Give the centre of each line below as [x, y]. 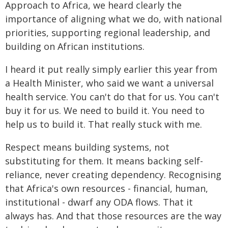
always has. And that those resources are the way [113, 216]
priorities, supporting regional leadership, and [108, 33]
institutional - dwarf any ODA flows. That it [99, 202]
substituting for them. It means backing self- [104, 161]
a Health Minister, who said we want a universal [109, 83]
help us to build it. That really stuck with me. [104, 124]
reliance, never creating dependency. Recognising [113, 175]
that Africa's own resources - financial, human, [107, 188]
